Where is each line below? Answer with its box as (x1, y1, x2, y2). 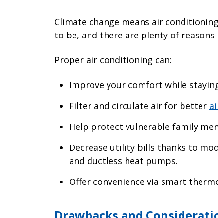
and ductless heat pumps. (69, 155, 178, 167)
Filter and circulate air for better (69, 100, 209, 112)
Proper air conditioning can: (54, 54, 172, 66)
